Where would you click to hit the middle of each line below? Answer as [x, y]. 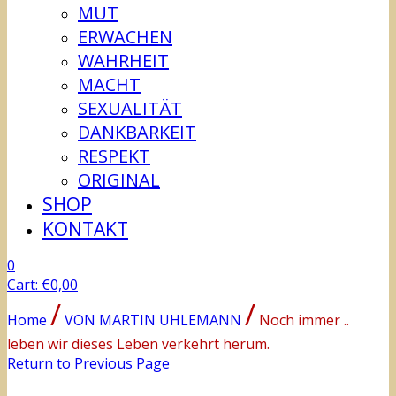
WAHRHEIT [123, 61]
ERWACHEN [125, 37]
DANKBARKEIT [137, 133]
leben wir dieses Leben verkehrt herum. [138, 344]
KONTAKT [85, 229]
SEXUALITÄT [130, 109]
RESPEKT [114, 156]
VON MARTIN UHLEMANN [153, 320]
